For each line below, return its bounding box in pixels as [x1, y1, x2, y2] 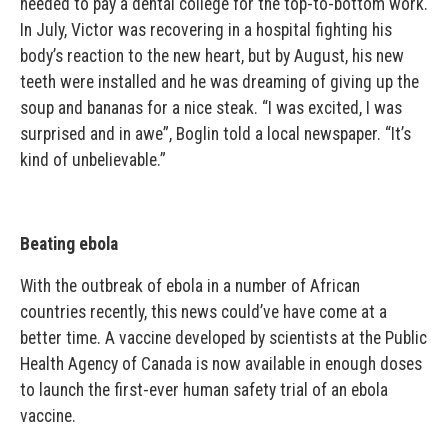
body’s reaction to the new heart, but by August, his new [20, 46, 404, 67]
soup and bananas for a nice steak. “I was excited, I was [20, 98, 402, 119]
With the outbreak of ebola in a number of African [20, 276, 360, 297]
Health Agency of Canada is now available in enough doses [20, 354, 422, 375]
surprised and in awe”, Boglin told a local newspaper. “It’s [20, 124, 411, 145]
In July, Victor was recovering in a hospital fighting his [20, 20, 392, 41]
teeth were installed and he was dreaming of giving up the [20, 72, 419, 93]
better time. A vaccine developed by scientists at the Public [20, 328, 427, 349]
